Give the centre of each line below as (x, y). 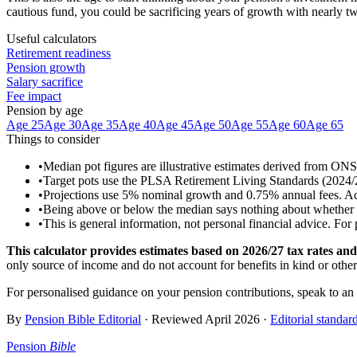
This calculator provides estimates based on (124, 250)
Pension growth (46, 67)
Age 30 (63, 124)
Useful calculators (51, 38)
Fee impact (34, 96)
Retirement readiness (59, 53)
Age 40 (137, 124)
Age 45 (175, 124)
